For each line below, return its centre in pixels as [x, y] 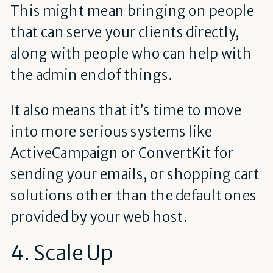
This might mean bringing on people [132, 11]
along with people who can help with [131, 54]
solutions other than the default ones [133, 195]
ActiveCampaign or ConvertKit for [122, 153]
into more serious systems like [111, 131]
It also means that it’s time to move [126, 110]
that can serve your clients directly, [125, 33]
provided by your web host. [98, 217]
